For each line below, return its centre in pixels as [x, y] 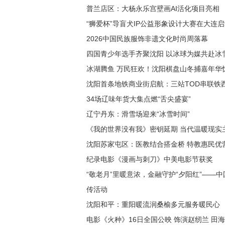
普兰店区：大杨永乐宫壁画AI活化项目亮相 [153, 9]
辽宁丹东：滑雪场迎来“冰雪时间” [138, 114]
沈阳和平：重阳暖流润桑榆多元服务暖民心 [153, 204]
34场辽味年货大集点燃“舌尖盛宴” [139, 99]
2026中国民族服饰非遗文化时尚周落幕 [147, 39]
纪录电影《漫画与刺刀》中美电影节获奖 [150, 159]
